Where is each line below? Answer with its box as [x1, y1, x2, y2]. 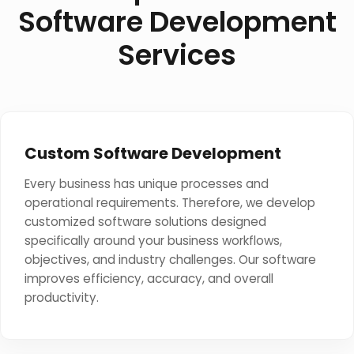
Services [118, 36, 236, 74]
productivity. [24, 289, 99, 306]
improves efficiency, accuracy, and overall [24, 270, 273, 287]
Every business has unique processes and [24, 175, 269, 192]
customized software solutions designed [24, 213, 266, 230]
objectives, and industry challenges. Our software [24, 251, 316, 268]
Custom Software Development [24, 142, 281, 164]
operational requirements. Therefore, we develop [24, 194, 315, 211]
